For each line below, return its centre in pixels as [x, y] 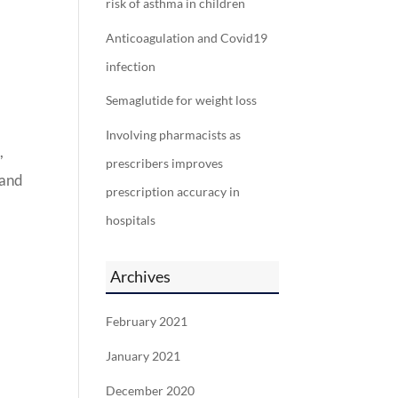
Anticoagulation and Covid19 [187, 38]
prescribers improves [165, 164]
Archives [141, 277]
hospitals [131, 221]
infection [131, 66]
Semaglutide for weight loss [182, 101]
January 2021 [143, 356]
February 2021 [147, 322]
